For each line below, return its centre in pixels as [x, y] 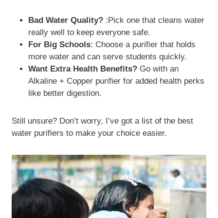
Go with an [158, 69]
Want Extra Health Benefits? [83, 69]
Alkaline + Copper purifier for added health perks [116, 81]
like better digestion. [65, 93]
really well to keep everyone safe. [89, 32]
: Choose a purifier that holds [143, 44]
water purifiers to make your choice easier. [89, 133]
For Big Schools [59, 44]
